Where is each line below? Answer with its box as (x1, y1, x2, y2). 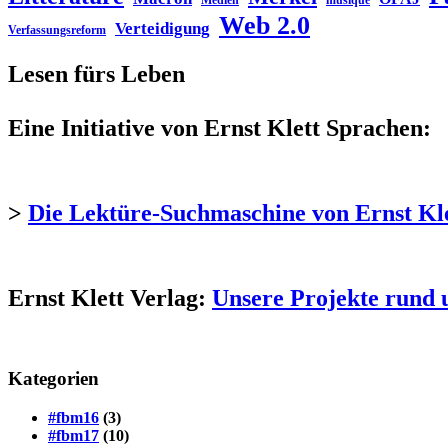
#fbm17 (48, 427, 99, 444)
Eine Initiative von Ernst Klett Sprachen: (8, 115, 431, 142)
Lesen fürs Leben (8, 61, 185, 88)
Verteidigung (115, 19, 210, 39)
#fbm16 (48, 409, 99, 426)
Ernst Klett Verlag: (8, 284, 212, 311)
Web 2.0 (219, 11, 310, 41)
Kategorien (8, 368, 99, 390)
